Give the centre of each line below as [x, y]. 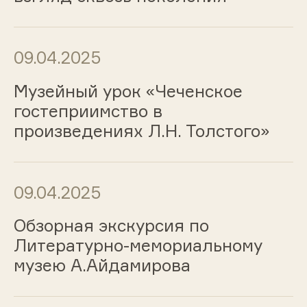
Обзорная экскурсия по [111, 226]
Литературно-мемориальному [138, 246]
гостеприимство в [88, 111]
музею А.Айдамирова [102, 266]
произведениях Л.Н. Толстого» [142, 131]
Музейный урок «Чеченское [128, 91]
